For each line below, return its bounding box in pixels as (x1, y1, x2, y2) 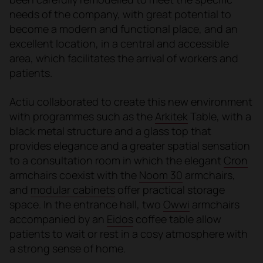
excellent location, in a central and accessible (9, 36, 229, 50)
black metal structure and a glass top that (9, 123, 211, 138)
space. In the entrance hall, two (9, 197, 163, 211)
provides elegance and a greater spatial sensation (9, 138, 250, 153)
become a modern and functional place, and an (9, 21, 238, 36)
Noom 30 (139, 167, 183, 182)
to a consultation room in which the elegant (9, 153, 224, 167)
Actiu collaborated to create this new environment (9, 94, 252, 109)
